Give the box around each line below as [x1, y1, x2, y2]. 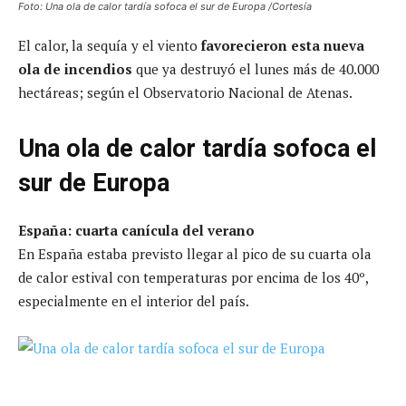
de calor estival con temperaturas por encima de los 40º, [18, 267, 368, 286]
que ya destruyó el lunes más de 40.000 [132, 59, 379, 78]
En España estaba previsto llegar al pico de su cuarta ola [18, 244, 372, 263]
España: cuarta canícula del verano [18, 220, 255, 239]
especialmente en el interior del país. [18, 291, 249, 310]
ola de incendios [18, 59, 132, 78]
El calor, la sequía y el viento [18, 35, 198, 54]
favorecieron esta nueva [198, 35, 364, 54]
